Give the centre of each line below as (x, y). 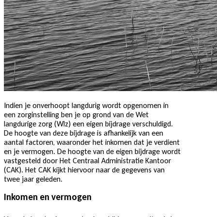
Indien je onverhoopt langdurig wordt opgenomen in (86, 105)
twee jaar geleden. (33, 179)
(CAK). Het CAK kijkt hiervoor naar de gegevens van (84, 170)
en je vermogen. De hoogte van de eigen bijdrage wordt (92, 151)
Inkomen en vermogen (48, 197)
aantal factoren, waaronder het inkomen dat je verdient (92, 142)
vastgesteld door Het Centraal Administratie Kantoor (87, 160)
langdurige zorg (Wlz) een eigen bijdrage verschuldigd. (88, 124)
